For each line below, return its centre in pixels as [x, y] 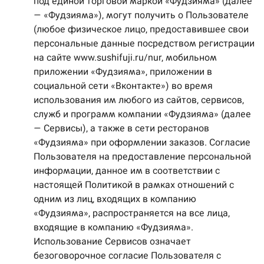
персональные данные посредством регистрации [144, 43]
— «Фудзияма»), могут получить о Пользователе [141, 15]
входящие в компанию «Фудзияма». [113, 227]
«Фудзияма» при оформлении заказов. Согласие [142, 142]
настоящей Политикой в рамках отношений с [134, 185]
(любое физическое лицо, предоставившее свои [141, 29]
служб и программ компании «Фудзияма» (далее [142, 114]
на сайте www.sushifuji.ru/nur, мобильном [125, 57]
